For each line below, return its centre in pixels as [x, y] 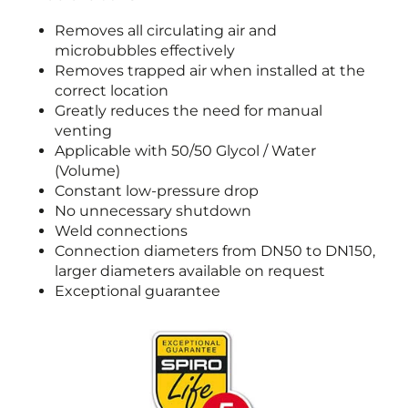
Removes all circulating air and [166, 31]
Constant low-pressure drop [157, 191]
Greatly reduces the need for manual [189, 111]
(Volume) [87, 171]
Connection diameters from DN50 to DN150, [215, 251]
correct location [112, 91]
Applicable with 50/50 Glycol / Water [185, 151]
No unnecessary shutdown [153, 211]
